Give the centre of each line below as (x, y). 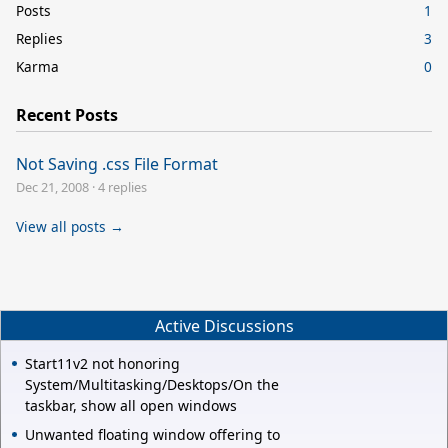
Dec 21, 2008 (52, 186)
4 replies (122, 186)
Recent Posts (67, 114)
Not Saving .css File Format (117, 163)
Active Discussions (224, 325)
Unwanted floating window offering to (152, 435)
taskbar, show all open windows (131, 406)
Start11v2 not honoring (102, 364)
